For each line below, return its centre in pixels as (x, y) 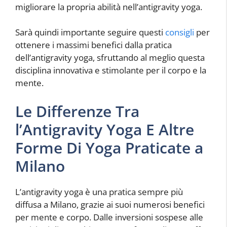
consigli (180, 32)
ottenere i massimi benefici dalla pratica (93, 45)
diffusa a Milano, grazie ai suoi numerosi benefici (110, 204)
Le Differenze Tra (77, 111)
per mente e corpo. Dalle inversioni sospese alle (109, 217)
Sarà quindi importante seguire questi (90, 32)
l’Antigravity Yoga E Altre (105, 129)
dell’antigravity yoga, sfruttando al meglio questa (110, 58)
